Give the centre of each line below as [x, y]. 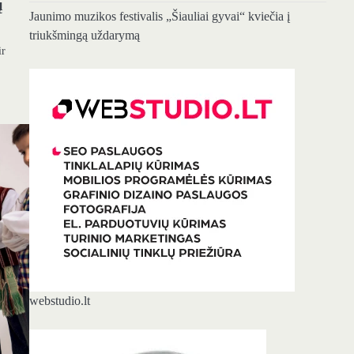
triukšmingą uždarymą [84, 36]
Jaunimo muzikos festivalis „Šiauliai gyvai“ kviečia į [159, 17]
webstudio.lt [59, 301]
